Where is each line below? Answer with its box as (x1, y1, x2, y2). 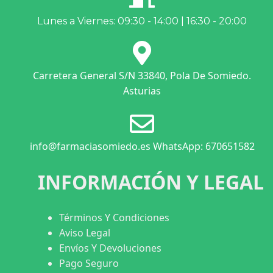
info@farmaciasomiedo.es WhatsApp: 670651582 (29, 139, 255, 153)
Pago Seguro (59, 256, 119, 270)
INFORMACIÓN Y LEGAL (38, 168, 264, 195)
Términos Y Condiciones (59, 210, 169, 224)
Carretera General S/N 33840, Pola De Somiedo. (33, 68, 251, 82)
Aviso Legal (59, 225, 110, 239)
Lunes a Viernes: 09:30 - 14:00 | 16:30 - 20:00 (37, 15, 247, 27)
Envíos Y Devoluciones (59, 241, 161, 255)
